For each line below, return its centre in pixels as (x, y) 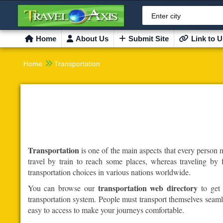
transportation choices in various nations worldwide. (109, 172)
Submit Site (148, 39)
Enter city (166, 16)
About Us (92, 39)
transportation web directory (148, 188)
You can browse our (63, 188)
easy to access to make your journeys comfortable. (106, 210)
